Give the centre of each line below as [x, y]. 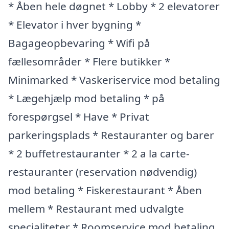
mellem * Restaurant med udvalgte [96, 209]
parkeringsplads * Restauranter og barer [111, 135]
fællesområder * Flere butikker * [89, 61]
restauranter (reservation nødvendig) [102, 172]
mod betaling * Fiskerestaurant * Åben [105, 190]
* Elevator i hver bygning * [75, 25]
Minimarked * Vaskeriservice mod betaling [114, 80]
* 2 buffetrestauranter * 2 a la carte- [99, 153]
